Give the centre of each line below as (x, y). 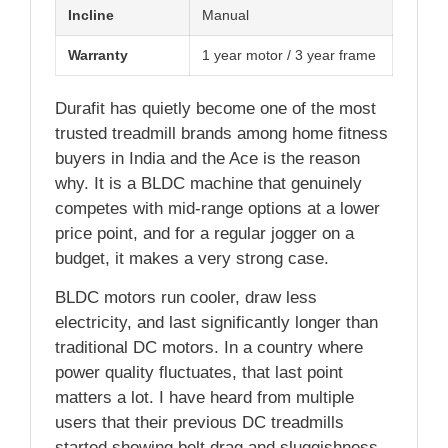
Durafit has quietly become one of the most (215, 109)
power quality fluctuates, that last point (199, 373)
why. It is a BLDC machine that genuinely (208, 184)
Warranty (98, 55)
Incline (91, 15)
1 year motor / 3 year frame (289, 55)
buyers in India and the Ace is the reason (207, 159)
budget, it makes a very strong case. (192, 259)
